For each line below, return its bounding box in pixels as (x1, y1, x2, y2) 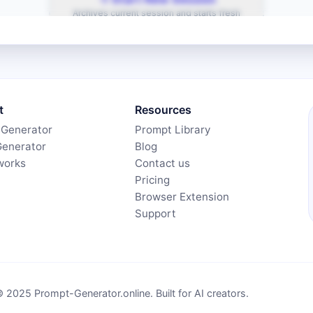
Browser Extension (134, 190, 229, 203)
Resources (134, 103, 191, 117)
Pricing (134, 173, 170, 187)
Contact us (134, 156, 190, 170)
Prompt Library (134, 123, 210, 136)
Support (134, 207, 176, 220)
